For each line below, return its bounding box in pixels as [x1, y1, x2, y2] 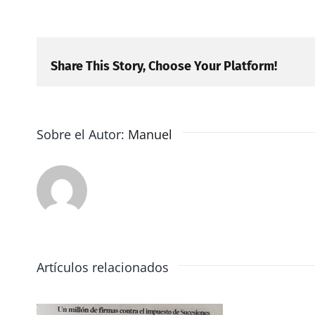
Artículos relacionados [37, 258, 169, 276]
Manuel [128, 125, 172, 143]
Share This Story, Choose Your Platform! [51, 58, 277, 75]
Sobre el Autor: [37, 125, 128, 143]
